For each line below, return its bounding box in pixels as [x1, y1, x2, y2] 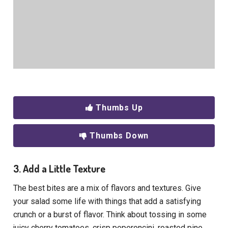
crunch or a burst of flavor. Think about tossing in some [13, 210, 207, 220]
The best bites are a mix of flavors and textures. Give [13, 183, 202, 193]
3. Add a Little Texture [13, 162, 105, 176]
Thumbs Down [90, 131, 149, 141]
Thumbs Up [96, 103, 143, 113]
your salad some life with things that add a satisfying [13, 196, 202, 207]
